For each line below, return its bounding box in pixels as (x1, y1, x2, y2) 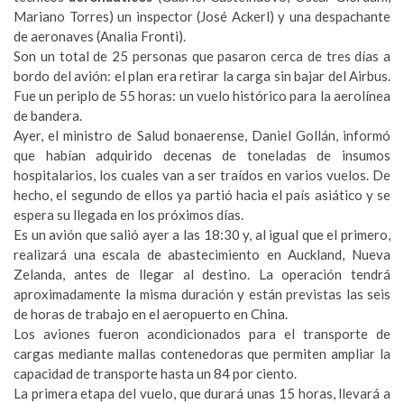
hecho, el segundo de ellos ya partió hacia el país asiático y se (14, 187, 390, 203)
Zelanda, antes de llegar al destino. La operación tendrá (14, 266, 390, 282)
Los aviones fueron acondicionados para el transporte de (14, 326, 390, 342)
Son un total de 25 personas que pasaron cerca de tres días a (14, 48, 390, 64)
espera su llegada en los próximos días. (14, 207, 243, 223)
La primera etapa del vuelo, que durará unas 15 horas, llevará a (14, 385, 390, 401)
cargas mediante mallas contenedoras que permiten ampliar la (14, 345, 390, 362)
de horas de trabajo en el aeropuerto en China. (14, 306, 288, 322)
